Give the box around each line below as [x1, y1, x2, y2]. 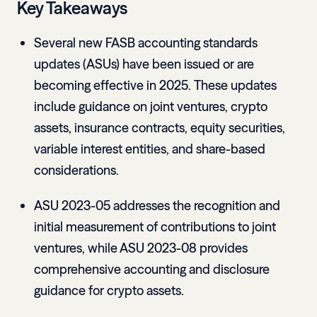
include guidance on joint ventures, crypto [34, 98, 267, 115]
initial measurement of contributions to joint [34, 219, 276, 236]
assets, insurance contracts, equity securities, [34, 120, 285, 137]
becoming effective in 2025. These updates [34, 77, 277, 94]
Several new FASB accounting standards [34, 35, 258, 52]
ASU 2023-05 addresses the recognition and [34, 197, 280, 214]
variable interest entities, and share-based [34, 141, 265, 158]
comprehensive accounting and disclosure [34, 261, 270, 278]
